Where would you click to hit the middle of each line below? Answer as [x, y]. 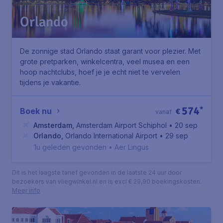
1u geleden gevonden [70, 147]
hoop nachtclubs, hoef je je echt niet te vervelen [100, 72]
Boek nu [36, 111]
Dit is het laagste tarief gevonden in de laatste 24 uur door [97, 172]
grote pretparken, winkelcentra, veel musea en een [105, 61]
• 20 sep [183, 125]
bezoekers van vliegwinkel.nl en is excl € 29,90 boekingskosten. [107, 181]
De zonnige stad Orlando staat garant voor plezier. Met [110, 51]
